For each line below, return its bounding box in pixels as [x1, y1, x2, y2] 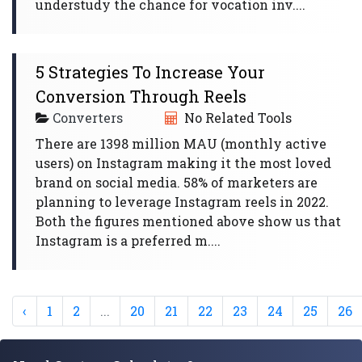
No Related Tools [181, 109, 292, 126]
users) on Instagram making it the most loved [36, 154, 331, 171]
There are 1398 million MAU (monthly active [36, 135, 326, 152]
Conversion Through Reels [36, 86, 246, 107]
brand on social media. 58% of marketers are [36, 174, 318, 191]
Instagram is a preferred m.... [36, 232, 221, 249]
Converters [53, 109, 123, 126]
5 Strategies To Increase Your [36, 61, 265, 82]
